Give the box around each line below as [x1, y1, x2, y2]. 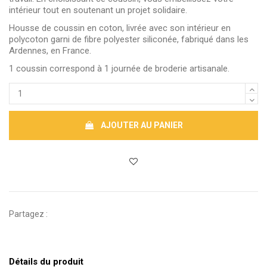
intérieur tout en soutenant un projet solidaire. [9, 4, 187, 15]
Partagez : [9, 209, 48, 219]
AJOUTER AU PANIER [101, 120, 183, 131]
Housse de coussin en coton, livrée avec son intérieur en [9, 23, 231, 34]
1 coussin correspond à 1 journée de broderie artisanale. [9, 63, 229, 74]
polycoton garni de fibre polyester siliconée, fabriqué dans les [9, 34, 249, 45]
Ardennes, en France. [9, 45, 91, 57]
